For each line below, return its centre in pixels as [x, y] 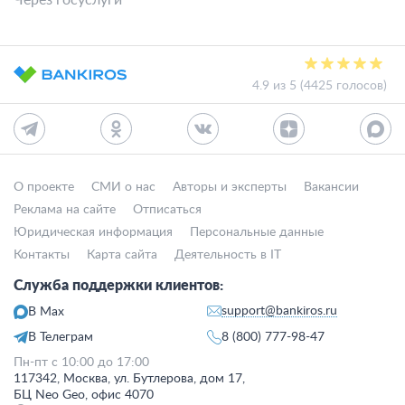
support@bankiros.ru [279, 311]
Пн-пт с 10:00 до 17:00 [81, 363]
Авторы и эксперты [230, 187]
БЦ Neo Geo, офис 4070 [84, 395]
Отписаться [167, 210]
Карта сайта [122, 255]
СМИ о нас [123, 187]
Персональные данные [257, 232]
